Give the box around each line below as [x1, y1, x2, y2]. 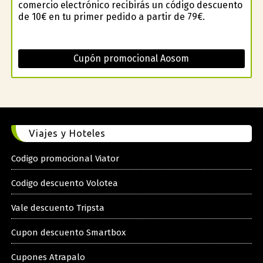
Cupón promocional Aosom [73, 52, 190, 64]
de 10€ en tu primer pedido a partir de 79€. [18, 11, 205, 22]
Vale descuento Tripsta [11, 202, 104, 213]
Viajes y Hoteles [28, 127, 106, 139]
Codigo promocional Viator [11, 153, 119, 164]
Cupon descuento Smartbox [11, 227, 126, 238]
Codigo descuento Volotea [11, 177, 118, 188]
